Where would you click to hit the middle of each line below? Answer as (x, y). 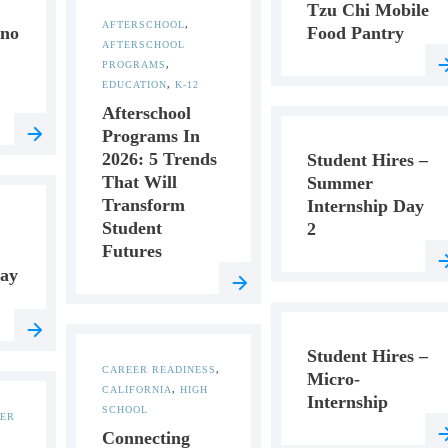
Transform (143, 205)
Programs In (150, 136)
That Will (139, 182)
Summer (340, 183)
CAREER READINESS (158, 369)
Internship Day (366, 206)
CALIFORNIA (136, 389)
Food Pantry (356, 33)
